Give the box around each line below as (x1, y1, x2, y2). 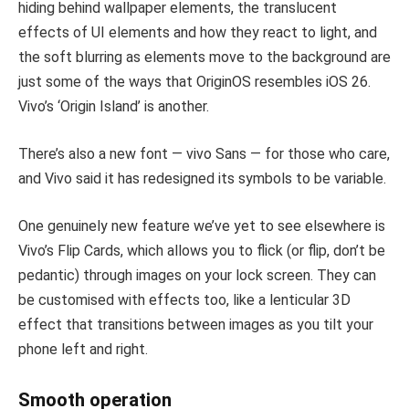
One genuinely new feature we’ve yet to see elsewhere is (18, 216, 385, 235)
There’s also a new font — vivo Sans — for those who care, (18, 145, 390, 163)
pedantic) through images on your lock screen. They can (18, 266, 376, 284)
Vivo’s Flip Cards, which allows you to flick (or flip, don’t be (18, 241, 385, 259)
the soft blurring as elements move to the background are (18, 48, 391, 67)
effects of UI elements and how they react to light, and (18, 24, 377, 42)
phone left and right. (18, 340, 148, 358)
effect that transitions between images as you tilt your (18, 315, 373, 333)
